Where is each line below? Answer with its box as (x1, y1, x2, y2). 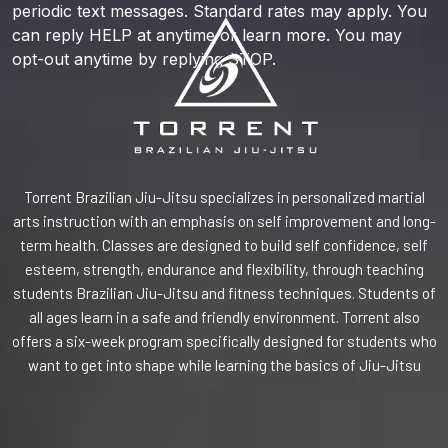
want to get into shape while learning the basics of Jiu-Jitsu (27, 356, 421, 375)
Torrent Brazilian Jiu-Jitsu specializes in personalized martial (23, 188, 425, 207)
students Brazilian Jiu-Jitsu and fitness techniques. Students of (12, 284, 436, 303)
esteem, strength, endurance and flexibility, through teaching (24, 260, 424, 279)
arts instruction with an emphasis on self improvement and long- (12, 212, 436, 231)
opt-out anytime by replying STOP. (12, 48, 276, 69)
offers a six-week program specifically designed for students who (11, 332, 437, 351)
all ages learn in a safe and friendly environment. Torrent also (28, 308, 420, 327)
